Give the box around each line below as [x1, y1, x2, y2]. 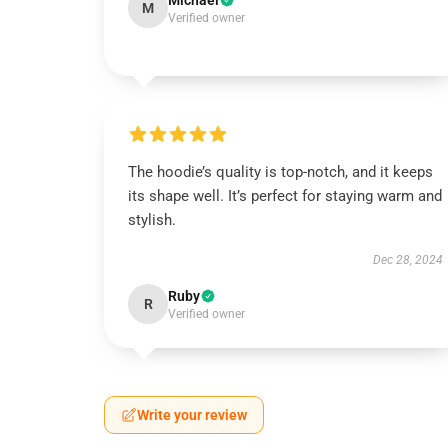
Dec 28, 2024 [372, 253, 443, 267]
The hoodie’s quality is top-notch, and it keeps [128, 163, 433, 181]
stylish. [128, 211, 176, 229]
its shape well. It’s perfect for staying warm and [128, 187, 442, 205]
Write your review [137, 407, 247, 423]
